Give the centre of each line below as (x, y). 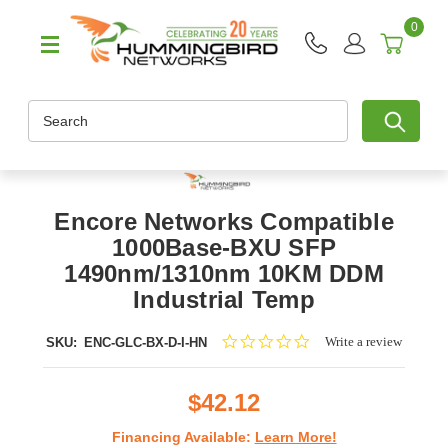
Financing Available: (183, 436)
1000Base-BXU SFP (224, 247)
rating (326, 374)
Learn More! (295, 436)
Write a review (363, 341)
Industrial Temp (224, 299)
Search (50, 110)
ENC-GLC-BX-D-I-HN (145, 342)
